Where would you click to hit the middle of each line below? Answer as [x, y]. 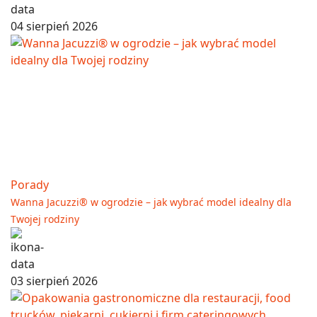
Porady [30, 185]
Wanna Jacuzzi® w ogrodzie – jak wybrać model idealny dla [151, 202]
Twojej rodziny [45, 219]
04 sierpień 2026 [54, 27]
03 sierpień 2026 [54, 281]
